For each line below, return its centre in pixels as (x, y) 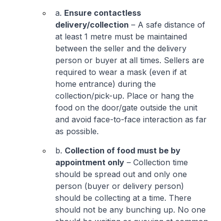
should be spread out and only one (121, 174)
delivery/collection (92, 25)
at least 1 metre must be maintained (121, 37)
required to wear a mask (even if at (121, 72)
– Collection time (156, 162)
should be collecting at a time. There (123, 198)
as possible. (77, 131)
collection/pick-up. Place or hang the (125, 96)
